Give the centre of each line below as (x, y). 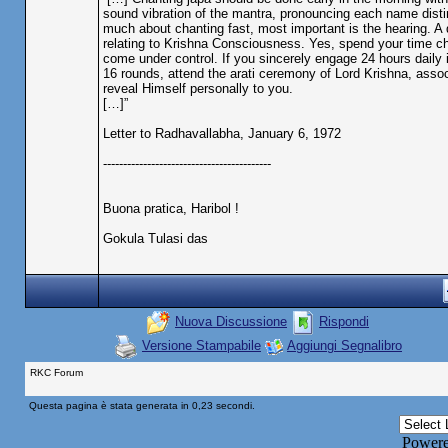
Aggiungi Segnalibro (344, 346)
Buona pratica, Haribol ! (170, 208)
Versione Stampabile (201, 346)
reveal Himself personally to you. (197, 88)
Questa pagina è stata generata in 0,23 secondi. (141, 405)
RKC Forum (56, 372)
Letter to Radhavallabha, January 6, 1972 (221, 133)
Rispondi (344, 322)
